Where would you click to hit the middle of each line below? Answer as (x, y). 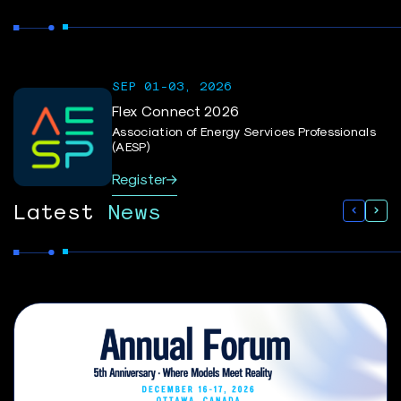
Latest (54, 211)
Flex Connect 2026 (176, 111)
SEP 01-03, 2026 (172, 86)
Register (139, 179)
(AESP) (131, 147)
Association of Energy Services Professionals (244, 132)
